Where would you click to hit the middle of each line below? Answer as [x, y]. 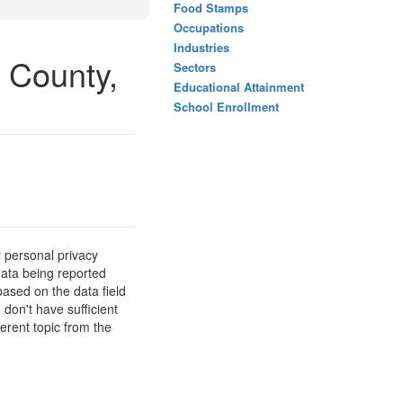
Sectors [195, 67]
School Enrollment [226, 107]
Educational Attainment [239, 87]
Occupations [209, 27]
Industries [201, 47]
